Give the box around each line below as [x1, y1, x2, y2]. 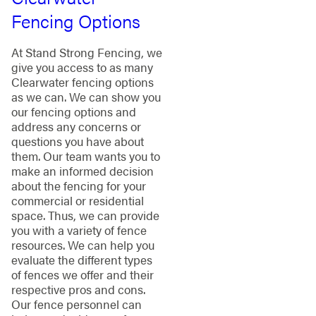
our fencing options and [11, 102, 136, 120]
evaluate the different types [11, 250, 152, 268]
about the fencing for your [11, 176, 146, 194]
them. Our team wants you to [11, 147, 160, 164]
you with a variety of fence [11, 221, 147, 238]
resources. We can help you [11, 236, 154, 253]
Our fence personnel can [11, 295, 142, 312]
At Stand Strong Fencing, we [11, 43, 162, 61]
